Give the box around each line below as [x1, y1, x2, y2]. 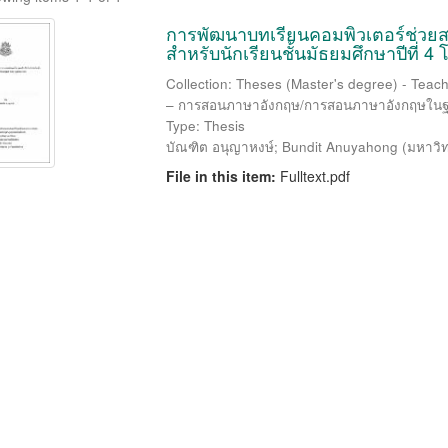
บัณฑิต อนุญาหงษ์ [165, 137, 274, 156]
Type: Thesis [165, 116, 245, 135]
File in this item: [165, 166, 280, 186]
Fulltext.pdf [279, 166, 350, 186]
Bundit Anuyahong [281, 137, 398, 156]
